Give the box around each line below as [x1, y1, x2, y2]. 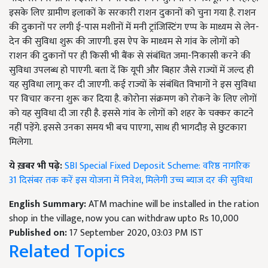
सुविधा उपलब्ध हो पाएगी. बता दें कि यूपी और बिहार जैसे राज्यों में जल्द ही [9, 62, 254, 78]
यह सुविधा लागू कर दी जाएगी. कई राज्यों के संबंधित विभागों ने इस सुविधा [9, 76, 256, 93]
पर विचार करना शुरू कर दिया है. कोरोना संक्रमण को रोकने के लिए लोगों [9, 90, 257, 107]
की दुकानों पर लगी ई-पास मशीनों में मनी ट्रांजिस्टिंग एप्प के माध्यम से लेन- [9, 19, 259, 35]
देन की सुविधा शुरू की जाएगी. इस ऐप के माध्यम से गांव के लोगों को [9, 33, 239, 50]
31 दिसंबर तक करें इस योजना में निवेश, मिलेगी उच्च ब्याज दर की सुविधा [9, 172, 252, 188]
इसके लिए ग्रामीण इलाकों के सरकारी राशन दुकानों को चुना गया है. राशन [9, 4, 256, 21]
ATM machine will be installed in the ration [89, 196, 259, 212]
